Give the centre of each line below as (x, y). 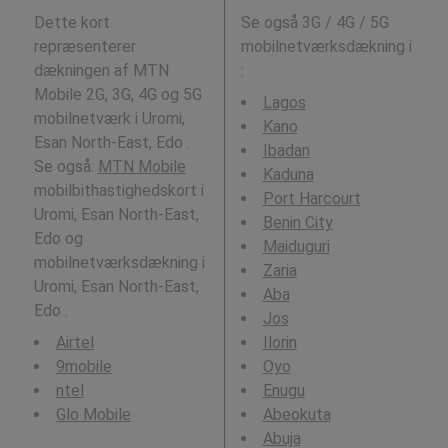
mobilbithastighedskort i (118, 191)
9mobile (83, 367)
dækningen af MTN (101, 71)
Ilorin (279, 343)
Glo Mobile (93, 415)
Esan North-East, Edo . (111, 143)
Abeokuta (296, 415)
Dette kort (71, 23)
